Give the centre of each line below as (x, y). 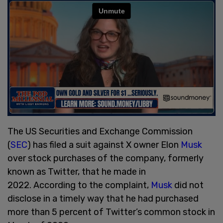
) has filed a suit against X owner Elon (104, 145)
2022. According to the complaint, (79, 185)
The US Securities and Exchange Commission (100, 131)
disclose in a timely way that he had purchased (103, 198)
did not (189, 185)
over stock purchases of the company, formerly (106, 158)
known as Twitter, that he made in (77, 171)
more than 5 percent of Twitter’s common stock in (111, 212)
